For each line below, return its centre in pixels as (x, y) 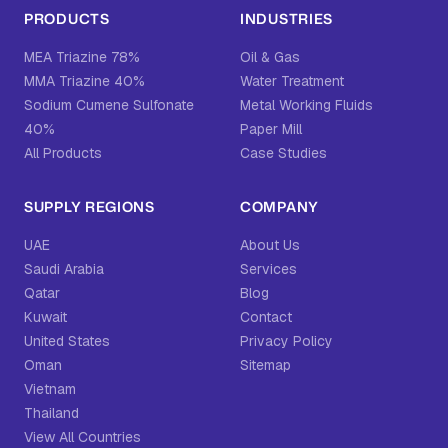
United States (67, 341)
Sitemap (265, 365)
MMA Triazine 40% (84, 81)
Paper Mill (271, 129)
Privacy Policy (286, 341)
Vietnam (50, 389)
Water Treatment (292, 81)
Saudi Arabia (64, 269)
